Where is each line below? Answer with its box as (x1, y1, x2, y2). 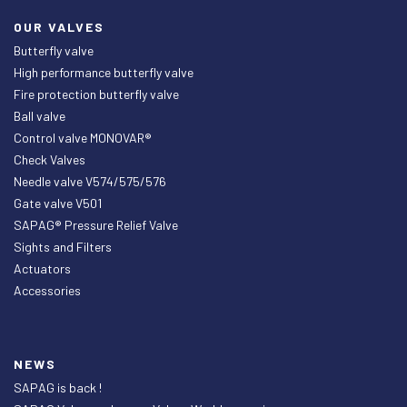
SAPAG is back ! (14, 379, 102, 395)
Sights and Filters (14, 238, 112, 254)
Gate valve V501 (14, 194, 102, 211)
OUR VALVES (14, 18, 104, 35)
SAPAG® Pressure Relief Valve (14, 216, 178, 233)
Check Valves (14, 151, 85, 167)
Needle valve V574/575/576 (14, 173, 166, 189)
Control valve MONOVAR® (14, 129, 152, 145)
